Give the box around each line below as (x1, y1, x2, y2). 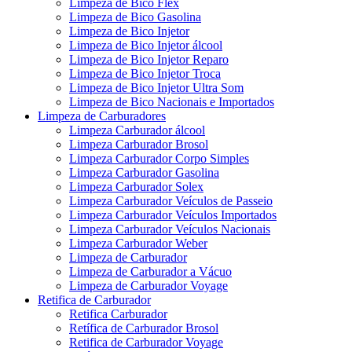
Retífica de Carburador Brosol (69, 321, 218, 335)
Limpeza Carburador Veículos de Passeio (69, 193, 273, 207)
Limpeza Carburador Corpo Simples (69, 151, 249, 165)
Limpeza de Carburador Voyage (69, 278, 228, 292)
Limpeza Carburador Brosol (69, 137, 208, 151)
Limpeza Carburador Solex (69, 179, 203, 193)
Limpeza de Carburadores (38, 108, 166, 123)
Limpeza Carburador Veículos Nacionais (69, 222, 270, 236)
